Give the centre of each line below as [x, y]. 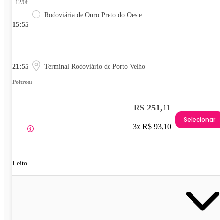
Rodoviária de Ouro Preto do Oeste [93, 15]
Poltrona [23, 82]
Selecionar [199, 120]
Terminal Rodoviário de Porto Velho [95, 66]
